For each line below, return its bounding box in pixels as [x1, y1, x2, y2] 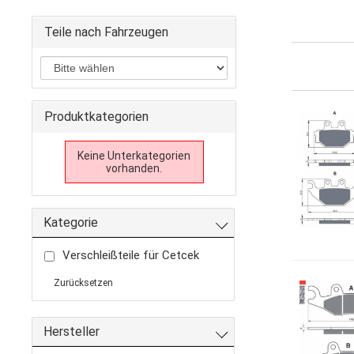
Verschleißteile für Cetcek [62, 248, 200, 263]
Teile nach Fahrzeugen [44, 24, 169, 40]
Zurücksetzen [54, 277, 114, 289]
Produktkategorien [44, 109, 149, 125]
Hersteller [43, 324, 100, 340]
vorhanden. [106, 162, 163, 175]
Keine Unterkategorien [77, 149, 191, 163]
